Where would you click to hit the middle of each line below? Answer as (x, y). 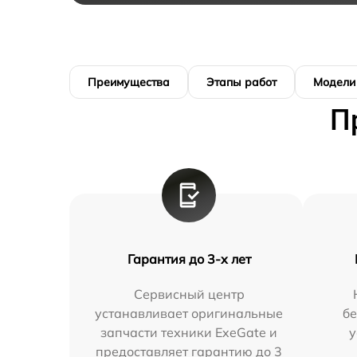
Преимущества (129, 82)
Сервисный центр (189, 294)
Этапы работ (241, 82)
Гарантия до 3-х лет (189, 259)
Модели (334, 82)
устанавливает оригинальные (189, 314)
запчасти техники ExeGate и (189, 333)
